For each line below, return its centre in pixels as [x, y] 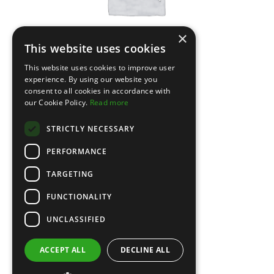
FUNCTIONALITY [79, 196]
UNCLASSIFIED [76, 219]
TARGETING [70, 174]
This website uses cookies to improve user [100, 68]
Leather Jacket [136, 92]
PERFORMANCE [77, 151]
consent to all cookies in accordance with [98, 91]
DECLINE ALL [145, 250]
